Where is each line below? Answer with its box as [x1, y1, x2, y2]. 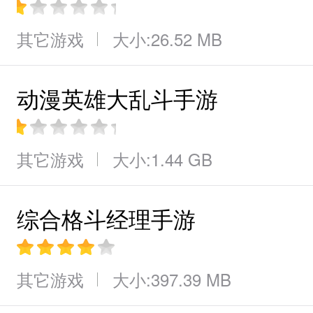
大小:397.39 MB [112, 267, 231, 291]
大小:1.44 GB [112, 147, 212, 171]
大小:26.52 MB [112, 27, 222, 51]
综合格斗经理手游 [17, 202, 196, 234]
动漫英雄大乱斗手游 [17, 82, 218, 114]
